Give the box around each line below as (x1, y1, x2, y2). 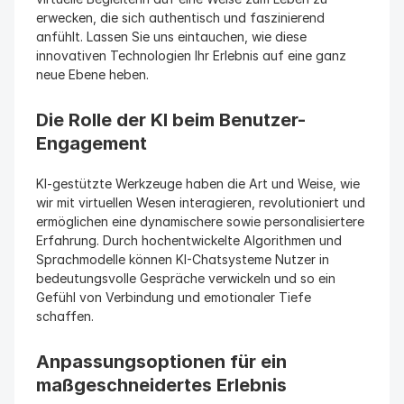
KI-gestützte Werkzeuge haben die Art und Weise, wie (36, 176, 360, 191)
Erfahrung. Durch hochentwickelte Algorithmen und (36, 233, 342, 248)
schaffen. (36, 308, 94, 324)
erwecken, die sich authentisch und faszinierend (36, 10, 325, 25)
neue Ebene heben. (36, 67, 149, 82)
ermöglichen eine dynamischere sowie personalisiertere (36, 214, 364, 229)
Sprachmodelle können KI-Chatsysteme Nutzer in (36, 252, 329, 267)
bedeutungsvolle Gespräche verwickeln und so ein (36, 271, 335, 286)
